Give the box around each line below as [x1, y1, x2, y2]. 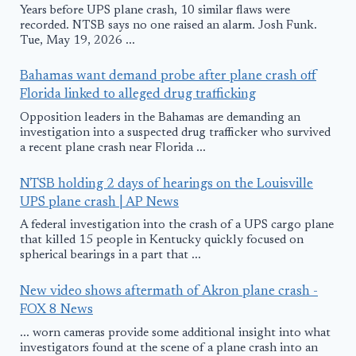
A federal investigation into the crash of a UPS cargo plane [20, 219, 334, 232]
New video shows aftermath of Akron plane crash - [20, 284, 318, 299]
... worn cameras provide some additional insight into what [20, 327, 331, 339]
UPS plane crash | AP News [20, 195, 179, 210]
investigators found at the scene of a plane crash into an [20, 342, 318, 354]
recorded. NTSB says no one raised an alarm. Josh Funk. [20, 19, 317, 32]
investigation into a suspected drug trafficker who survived [20, 126, 331, 139]
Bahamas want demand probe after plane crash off [20, 70, 316, 84]
